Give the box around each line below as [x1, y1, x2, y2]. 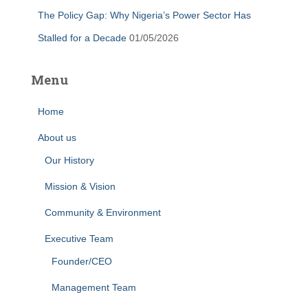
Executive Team [45, 233, 113, 244]
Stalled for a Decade [38, 32, 126, 43]
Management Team [52, 282, 136, 293]
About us [38, 132, 76, 143]
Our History [45, 155, 94, 166]
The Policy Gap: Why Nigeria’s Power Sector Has [38, 10, 251, 21]
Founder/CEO [52, 256, 112, 267]
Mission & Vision [45, 181, 115, 192]
